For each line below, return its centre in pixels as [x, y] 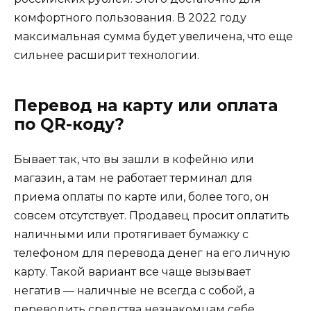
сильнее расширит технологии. [107, 56]
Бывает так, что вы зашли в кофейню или [134, 160]
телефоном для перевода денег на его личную [152, 253]
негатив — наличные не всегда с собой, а [134, 291]
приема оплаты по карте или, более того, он [142, 197]
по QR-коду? [69, 125]
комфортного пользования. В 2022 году [130, 18]
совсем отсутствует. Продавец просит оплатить [152, 216]
